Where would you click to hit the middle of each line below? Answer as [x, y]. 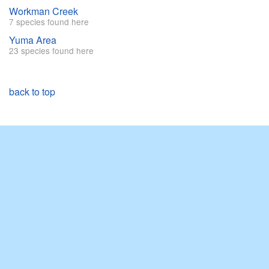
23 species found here [51, 51]
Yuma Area [33, 40]
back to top [32, 92]
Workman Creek [44, 11]
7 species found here [49, 22]
